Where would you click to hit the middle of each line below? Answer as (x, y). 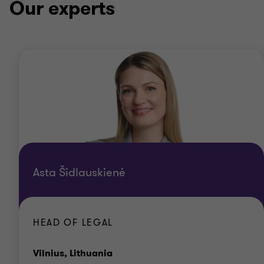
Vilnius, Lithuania (73, 253)
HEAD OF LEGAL (73, 223)
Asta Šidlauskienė (79, 172)
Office (127, 253)
